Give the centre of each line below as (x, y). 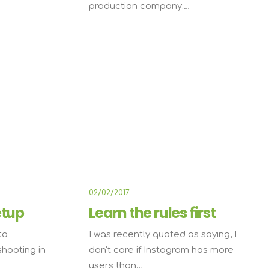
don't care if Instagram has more (161, 250)
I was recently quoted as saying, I (163, 234)
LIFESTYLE (213, 75)
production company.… (139, 6)
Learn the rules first (152, 213)
